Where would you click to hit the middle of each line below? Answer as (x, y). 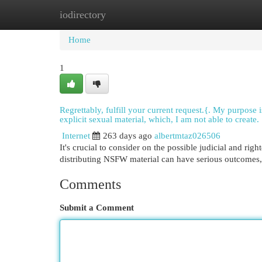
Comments (90, 184)
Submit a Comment (97, 208)
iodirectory (83, 15)
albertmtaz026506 (187, 136)
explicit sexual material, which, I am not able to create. (159, 119)
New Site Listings (149, 15)
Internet (76, 136)
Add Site (214, 15)
